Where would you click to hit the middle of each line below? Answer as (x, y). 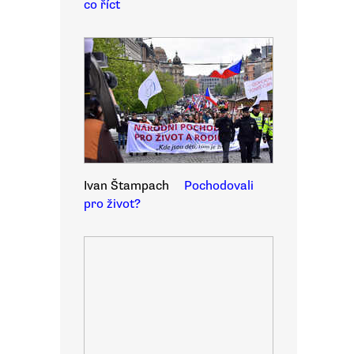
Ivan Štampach (126, 186)
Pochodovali (219, 186)
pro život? (112, 204)
